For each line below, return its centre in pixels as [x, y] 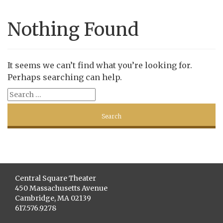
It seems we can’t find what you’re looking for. [100, 65]
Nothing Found [73, 30]
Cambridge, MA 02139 [53, 198]
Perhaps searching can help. [65, 77]
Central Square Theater [56, 178]
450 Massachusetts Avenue [61, 188]
